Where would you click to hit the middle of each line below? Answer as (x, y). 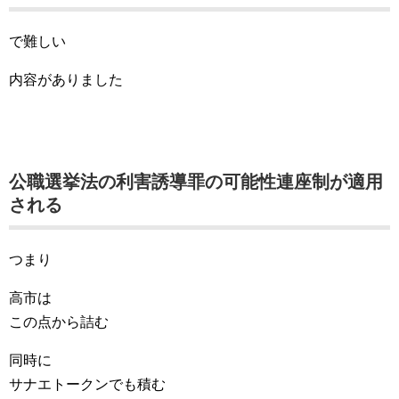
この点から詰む (59, 322)
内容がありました (66, 80)
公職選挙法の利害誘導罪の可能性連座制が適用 (196, 182)
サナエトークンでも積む (87, 384)
